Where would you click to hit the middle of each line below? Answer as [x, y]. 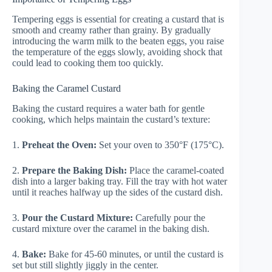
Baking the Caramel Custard [66, 89]
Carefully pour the [169, 217]
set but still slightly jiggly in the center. [85, 265]
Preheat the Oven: [59, 144]
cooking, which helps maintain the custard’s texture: [111, 119]
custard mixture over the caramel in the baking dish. [111, 228]
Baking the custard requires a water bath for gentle [108, 108]
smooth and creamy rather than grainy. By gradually [111, 30]
